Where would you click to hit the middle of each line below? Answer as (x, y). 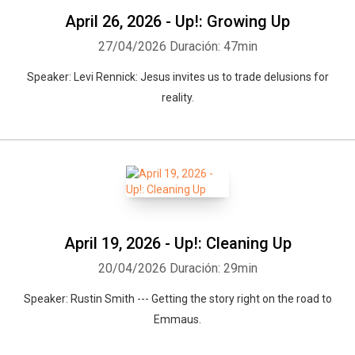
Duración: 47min (213, 46)
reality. (177, 97)
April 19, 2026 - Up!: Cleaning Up (177, 243)
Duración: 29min (213, 268)
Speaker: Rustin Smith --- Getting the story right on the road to (177, 299)
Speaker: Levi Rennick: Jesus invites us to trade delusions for (177, 77)
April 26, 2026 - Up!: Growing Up (177, 21)
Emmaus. (177, 319)
